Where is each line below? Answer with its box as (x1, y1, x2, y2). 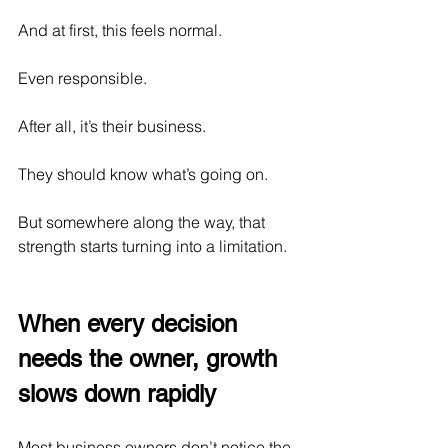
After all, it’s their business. (18, 116, 206, 137)
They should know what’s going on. (18, 164, 268, 185)
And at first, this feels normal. (18, 20, 222, 41)
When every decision (18, 310, 244, 338)
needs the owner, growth (18, 345, 284, 373)
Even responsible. (18, 68, 147, 89)
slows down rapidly (18, 380, 216, 408)
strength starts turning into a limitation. (18, 236, 287, 257)
